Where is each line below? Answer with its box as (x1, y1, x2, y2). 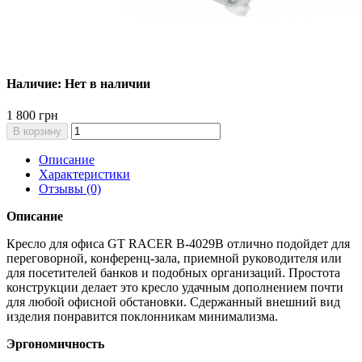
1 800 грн (6, 108, 58, 123)
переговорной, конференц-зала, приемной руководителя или (6, 251, 342, 266)
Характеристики (39, 167, 130, 182)
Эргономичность (6, 337, 104, 351)
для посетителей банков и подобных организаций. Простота (6, 266, 340, 280)
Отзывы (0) (39, 182, 101, 196)
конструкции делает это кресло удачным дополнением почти (6, 280, 343, 295)
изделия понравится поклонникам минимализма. (6, 309, 278, 324)
